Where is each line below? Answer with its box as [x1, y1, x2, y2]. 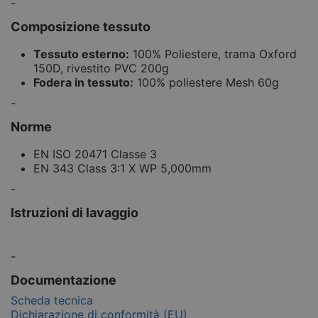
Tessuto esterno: [33, 46, 129, 61]
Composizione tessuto [11, 19, 150, 35]
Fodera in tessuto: [33, 75, 133, 89]
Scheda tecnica [11, 292, 93, 307]
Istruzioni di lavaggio [11, 205, 138, 221]
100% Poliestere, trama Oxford [129, 46, 297, 61]
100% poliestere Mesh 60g [133, 75, 279, 89]
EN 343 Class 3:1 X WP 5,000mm [33, 160, 212, 175]
